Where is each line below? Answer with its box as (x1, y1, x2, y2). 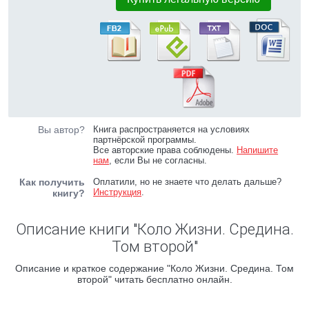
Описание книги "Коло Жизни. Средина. (15, 221, 294, 238)
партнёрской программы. (93, 134, 197, 145)
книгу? (52, 188, 85, 199)
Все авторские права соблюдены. (93, 145, 237, 155)
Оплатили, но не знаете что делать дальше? (93, 177, 282, 187)
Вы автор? (38, 124, 85, 135)
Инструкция (93, 187, 142, 197)
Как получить (19, 177, 85, 188)
